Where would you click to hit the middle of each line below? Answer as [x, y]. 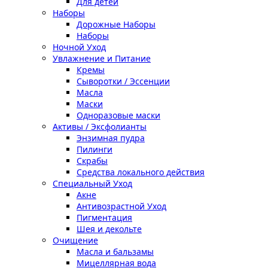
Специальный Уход [92, 183]
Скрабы [92, 161]
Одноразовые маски [118, 115]
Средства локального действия [141, 172]
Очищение [75, 240]
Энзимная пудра [111, 138]
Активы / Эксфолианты [100, 127]
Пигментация [104, 217]
